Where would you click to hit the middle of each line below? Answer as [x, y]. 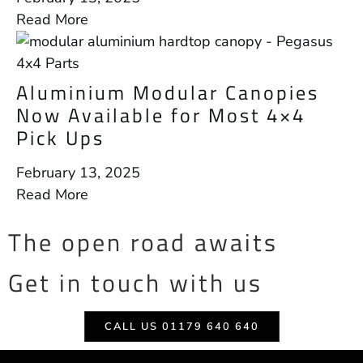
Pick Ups [60, 138]
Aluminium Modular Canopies [168, 93]
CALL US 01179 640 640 [181, 327]
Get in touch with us [135, 283]
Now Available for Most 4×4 [161, 115]
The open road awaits [143, 243]
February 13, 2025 [78, 173]
